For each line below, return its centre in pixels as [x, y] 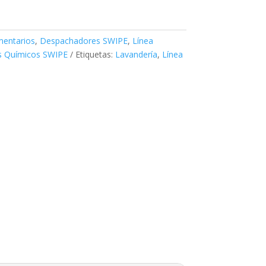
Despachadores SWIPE [83, 41]
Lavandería [136, 55]
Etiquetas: [95, 55]
